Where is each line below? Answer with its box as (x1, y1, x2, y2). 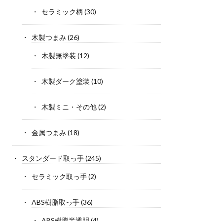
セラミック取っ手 (31, 172, 87, 181)
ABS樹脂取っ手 (31, 198, 79, 207)
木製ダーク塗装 (41, 77, 90, 86)
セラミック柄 (41, 7, 83, 16)
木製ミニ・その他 (41, 103, 97, 111)
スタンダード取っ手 (21, 154, 84, 163)
